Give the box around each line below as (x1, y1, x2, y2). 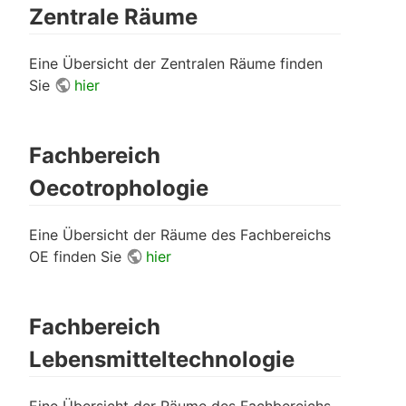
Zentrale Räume (29, 4, 198, 31)
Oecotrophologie (29, 174, 208, 201)
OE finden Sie (29, 246, 126, 266)
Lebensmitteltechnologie (29, 345, 295, 372)
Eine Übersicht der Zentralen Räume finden (29, 53, 323, 72)
